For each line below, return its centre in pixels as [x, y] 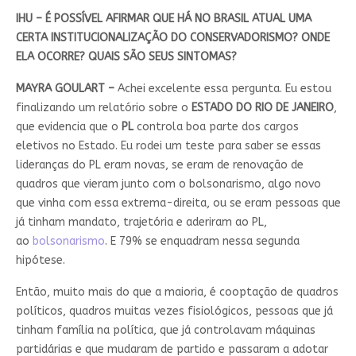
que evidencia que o [68, 127]
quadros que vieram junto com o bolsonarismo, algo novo [168, 184]
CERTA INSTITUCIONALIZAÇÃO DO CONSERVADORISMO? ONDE [172, 38]
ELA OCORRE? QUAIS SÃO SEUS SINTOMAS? [126, 57]
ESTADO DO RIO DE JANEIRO [262, 108]
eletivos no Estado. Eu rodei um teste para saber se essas [168, 146]
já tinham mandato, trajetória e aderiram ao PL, [141, 222]
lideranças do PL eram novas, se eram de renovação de [159, 165]
